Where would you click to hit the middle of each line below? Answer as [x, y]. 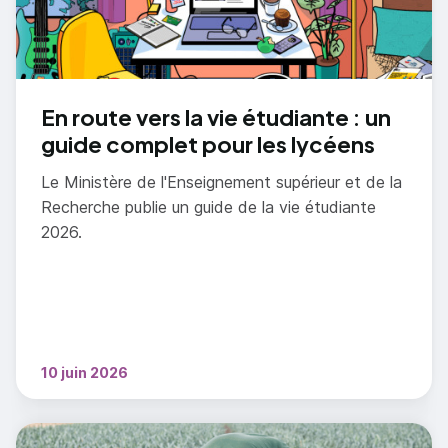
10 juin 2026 [84, 373]
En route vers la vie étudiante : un [216, 117]
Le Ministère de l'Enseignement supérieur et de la [221, 182]
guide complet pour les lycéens [208, 144]
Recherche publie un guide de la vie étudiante [208, 207]
